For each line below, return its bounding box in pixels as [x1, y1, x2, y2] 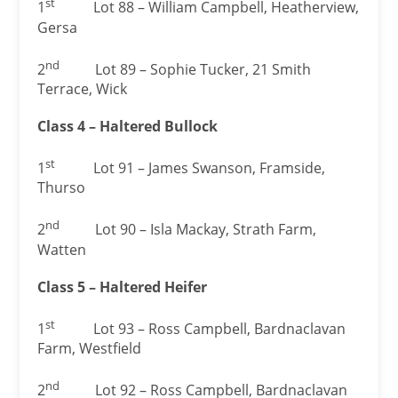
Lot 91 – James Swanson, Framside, [58, 158, 326, 179]
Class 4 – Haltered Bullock [37, 116, 219, 137]
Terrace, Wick [37, 79, 128, 99]
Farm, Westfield [37, 338, 142, 359]
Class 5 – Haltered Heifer [37, 276, 208, 297]
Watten [37, 239, 87, 259]
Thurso [37, 178, 86, 198]
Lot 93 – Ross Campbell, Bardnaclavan [58, 319, 346, 339]
